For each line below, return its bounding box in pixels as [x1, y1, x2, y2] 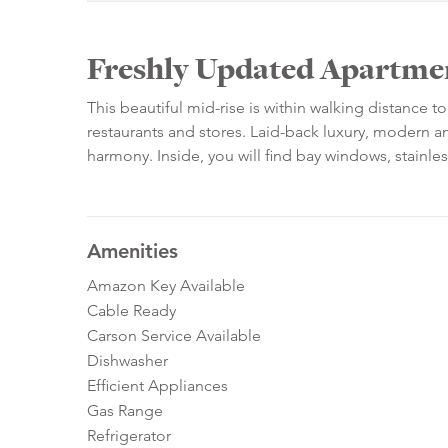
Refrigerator [87, 426, 171, 446]
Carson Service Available [87, 326, 261, 346]
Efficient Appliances [87, 376, 228, 396]
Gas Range [87, 401, 163, 421]
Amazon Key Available [87, 276, 245, 296]
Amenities [87, 239, 178, 264]
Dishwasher [87, 351, 168, 371]
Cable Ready [87, 301, 176, 321]
